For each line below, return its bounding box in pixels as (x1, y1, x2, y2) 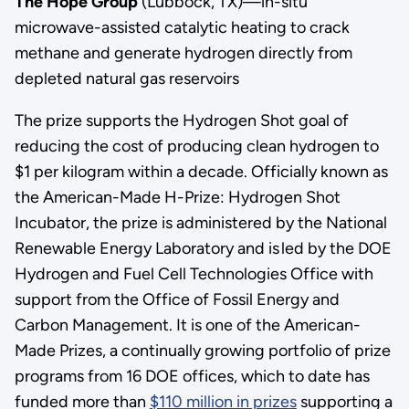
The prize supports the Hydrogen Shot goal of (14, 110, 349, 131)
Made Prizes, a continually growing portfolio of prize (14, 340, 391, 361)
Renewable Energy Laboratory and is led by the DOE (14, 237, 392, 258)
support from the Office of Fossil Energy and (14, 288, 340, 309)
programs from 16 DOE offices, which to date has (14, 365, 370, 386)
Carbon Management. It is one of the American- (14, 314, 361, 335)
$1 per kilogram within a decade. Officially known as (14, 161, 388, 182)
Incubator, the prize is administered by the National (14, 212, 387, 233)
